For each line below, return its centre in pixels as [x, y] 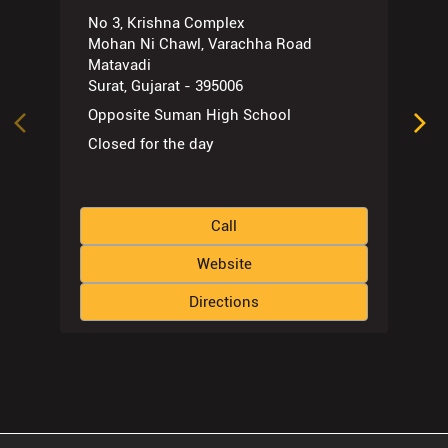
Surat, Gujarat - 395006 [165, 86]
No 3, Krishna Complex [166, 23]
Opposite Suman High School [189, 115]
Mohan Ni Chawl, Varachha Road [200, 44]
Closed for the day [151, 144]
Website [224, 264]
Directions [224, 302]
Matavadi [119, 65]
